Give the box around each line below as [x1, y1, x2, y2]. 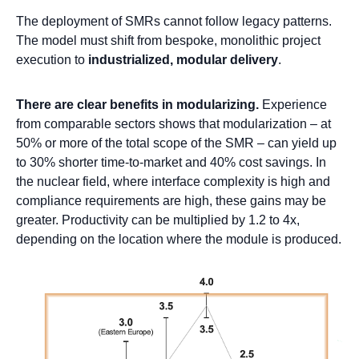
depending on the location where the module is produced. [16, 232, 341, 247]
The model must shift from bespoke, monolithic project [16, 34, 321, 48]
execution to [16, 53, 88, 67]
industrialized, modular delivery [88, 53, 278, 67]
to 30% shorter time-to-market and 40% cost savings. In [16, 155, 326, 170]
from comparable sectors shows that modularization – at [16, 117, 331, 131]
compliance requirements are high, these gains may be [16, 194, 326, 208]
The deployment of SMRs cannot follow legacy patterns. [16, 14, 332, 29]
